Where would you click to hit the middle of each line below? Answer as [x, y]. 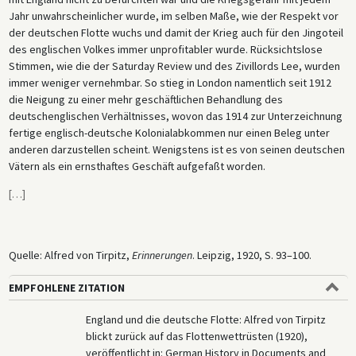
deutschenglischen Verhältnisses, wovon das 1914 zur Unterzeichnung [175, 116]
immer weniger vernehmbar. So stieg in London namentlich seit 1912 [170, 83]
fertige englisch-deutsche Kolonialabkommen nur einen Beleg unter [169, 133]
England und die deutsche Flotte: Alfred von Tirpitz [206, 320]
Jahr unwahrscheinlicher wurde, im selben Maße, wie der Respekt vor [173, 16]
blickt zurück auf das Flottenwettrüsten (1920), [197, 337]
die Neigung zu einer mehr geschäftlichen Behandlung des [145, 100]
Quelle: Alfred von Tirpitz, [70, 255]
